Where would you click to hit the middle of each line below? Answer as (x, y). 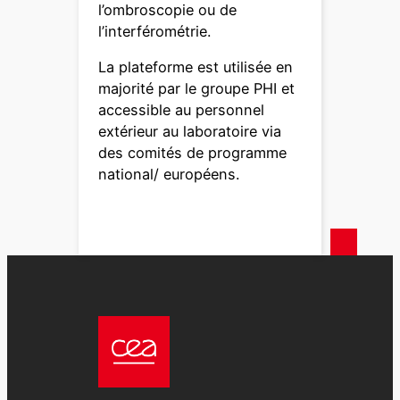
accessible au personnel (182, 110)
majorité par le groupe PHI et (197, 89)
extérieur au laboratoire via (190, 132)
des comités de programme (193, 153)
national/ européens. (169, 175)
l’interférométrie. (155, 32)
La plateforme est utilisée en (196, 67)
